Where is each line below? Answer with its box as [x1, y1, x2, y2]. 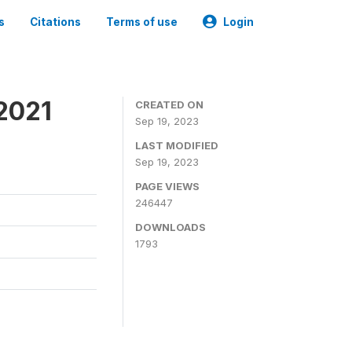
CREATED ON [135, 98, 203, 111]
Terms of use [106, 16, 178, 28]
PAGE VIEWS [135, 180, 200, 192]
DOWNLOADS [135, 221, 206, 233]
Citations [30, 16, 81, 28]
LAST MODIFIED [135, 139, 218, 152]
